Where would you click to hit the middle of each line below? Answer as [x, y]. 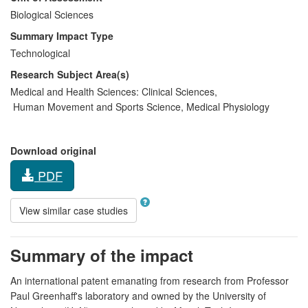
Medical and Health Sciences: [75, 91]
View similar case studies [74, 210]
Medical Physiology [227, 106]
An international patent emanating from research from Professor [150, 280]
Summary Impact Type [62, 35]
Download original [53, 150]
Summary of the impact [102, 255]
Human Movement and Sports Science [96, 106]
